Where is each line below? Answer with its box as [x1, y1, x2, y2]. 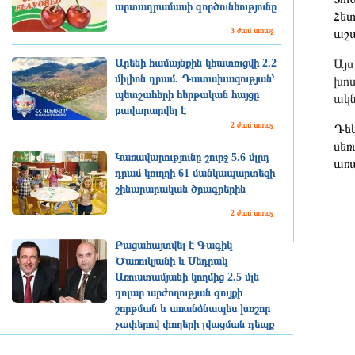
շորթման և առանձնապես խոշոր [115, 303, 270, 315]
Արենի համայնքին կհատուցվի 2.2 [115, 57, 277, 69]
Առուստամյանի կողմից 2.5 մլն [115, 271, 259, 283]
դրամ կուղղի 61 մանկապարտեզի [115, 167, 275, 179]
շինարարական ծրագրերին [115, 183, 246, 195]
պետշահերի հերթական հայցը [115, 89, 259, 101]
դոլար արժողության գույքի [115, 287, 242, 299]
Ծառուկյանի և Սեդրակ [115, 255, 227, 267]
